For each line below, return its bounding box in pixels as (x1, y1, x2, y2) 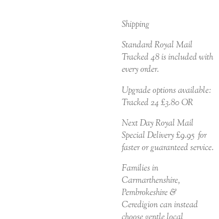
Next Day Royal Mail (122, 117, 194, 130)
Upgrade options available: (122, 84, 211, 97)
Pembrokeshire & (122, 187, 176, 199)
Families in (122, 162, 158, 175)
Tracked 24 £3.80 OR (122, 96, 193, 109)
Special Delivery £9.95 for (122, 129, 207, 142)
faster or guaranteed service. (122, 141, 214, 154)
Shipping (122, 18, 150, 31)
